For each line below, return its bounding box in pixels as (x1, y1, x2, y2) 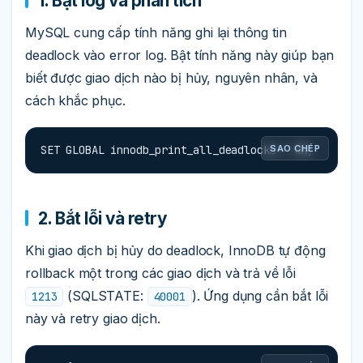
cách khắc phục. (25, 92, 126, 109)
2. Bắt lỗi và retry (38, 207, 168, 228)
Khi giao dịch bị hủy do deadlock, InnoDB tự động (25, 242, 326, 259)
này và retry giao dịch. (25, 310, 160, 327)
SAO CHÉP (270, 143, 320, 155)
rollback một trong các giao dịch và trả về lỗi (25, 265, 296, 282)
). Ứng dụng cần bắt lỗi (191, 288, 329, 305)
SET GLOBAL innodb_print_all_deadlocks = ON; (41, 143, 314, 158)
